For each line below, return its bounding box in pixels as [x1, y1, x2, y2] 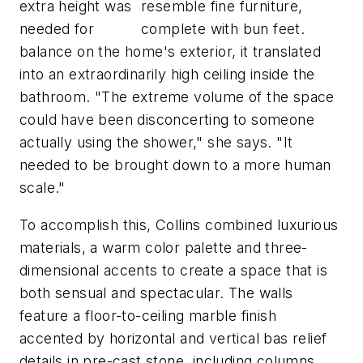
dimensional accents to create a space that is [19, 261, 327, 279]
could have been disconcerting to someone [19, 110, 314, 128]
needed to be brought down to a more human [19, 156, 331, 173]
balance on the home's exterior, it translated [19, 42, 321, 60]
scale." [19, 178, 66, 196]
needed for [19, 19, 95, 37]
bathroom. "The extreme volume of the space [19, 88, 335, 105]
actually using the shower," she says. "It [19, 133, 293, 151]
